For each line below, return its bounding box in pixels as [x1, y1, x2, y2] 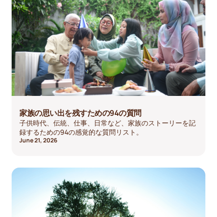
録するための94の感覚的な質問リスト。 [19, 127, 143, 137]
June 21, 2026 [19, 136, 57, 144]
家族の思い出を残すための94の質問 [19, 107, 141, 118]
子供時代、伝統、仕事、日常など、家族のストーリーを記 [19, 118, 196, 127]
